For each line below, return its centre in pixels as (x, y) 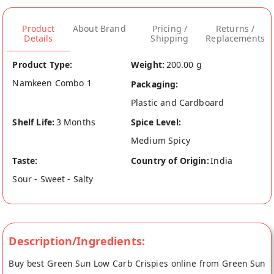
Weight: (148, 65)
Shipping (170, 39)
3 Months (76, 122)
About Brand (99, 29)
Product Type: (43, 65)
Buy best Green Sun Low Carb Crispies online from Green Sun (137, 263)
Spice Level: (156, 122)
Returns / (235, 29)
